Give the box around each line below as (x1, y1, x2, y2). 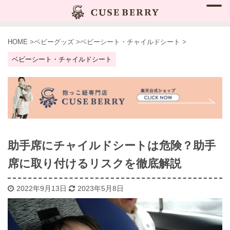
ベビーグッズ (34, 38, 74, 46)
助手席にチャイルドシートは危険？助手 (8, 139, 216, 152)
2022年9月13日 (16, 184, 69, 193)
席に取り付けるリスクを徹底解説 (8, 157, 181, 170)
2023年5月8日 (78, 184, 124, 193)
